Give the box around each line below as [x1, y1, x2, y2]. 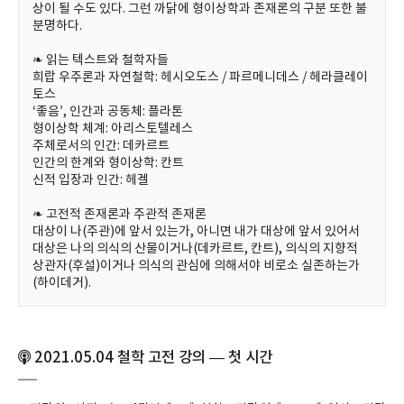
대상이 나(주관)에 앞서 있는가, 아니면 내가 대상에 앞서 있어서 [32, 225, 360, 239]
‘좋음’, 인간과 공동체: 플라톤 [32, 105, 183, 119]
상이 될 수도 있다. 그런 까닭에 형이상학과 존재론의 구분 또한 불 [32, 2, 367, 16]
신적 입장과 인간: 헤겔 [32, 173, 149, 188]
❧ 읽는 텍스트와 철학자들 [32, 53, 169, 68]
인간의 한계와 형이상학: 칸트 [32, 156, 184, 170]
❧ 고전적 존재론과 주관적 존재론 [32, 207, 207, 222]
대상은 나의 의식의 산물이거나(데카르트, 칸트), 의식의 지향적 [32, 242, 358, 256]
